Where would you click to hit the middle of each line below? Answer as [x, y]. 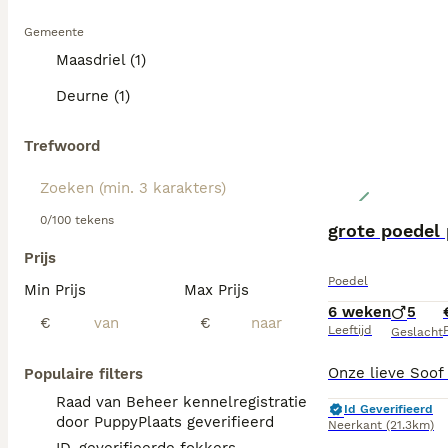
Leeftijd [350, 330]
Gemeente [54, 32]
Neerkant [355, 425]
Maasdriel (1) [101, 60]
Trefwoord [62, 146]
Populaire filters [83, 374]
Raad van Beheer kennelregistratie [181, 402]
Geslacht [417, 332]
